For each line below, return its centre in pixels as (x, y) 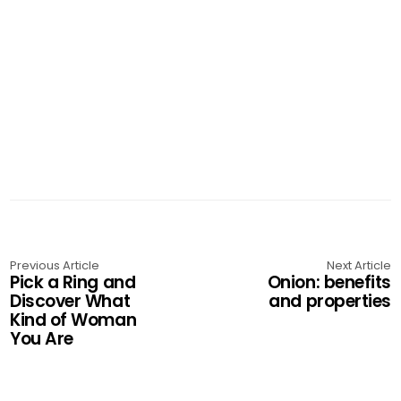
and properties (330, 301)
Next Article (358, 265)
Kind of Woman (73, 320)
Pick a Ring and (73, 282)
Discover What (70, 301)
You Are (42, 338)
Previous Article (55, 265)
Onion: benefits (329, 282)
